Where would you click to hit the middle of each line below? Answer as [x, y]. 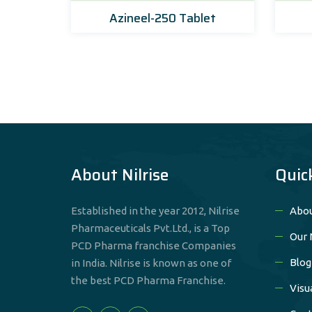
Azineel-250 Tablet [162, 18]
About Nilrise [120, 175]
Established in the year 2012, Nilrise [155, 211]
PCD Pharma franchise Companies [154, 246]
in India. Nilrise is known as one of [151, 263]
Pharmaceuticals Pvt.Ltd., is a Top [150, 228]
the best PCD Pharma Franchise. [148, 281]
